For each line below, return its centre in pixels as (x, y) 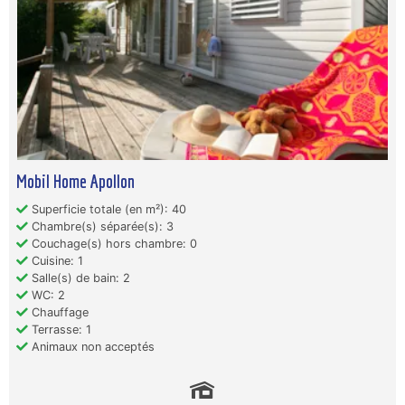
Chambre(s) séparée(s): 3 (101, 227)
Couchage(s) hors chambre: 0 (113, 244)
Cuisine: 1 (56, 261)
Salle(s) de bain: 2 (79, 278)
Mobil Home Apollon (75, 181)
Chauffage (58, 313)
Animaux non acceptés (91, 347)
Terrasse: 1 (60, 330)
